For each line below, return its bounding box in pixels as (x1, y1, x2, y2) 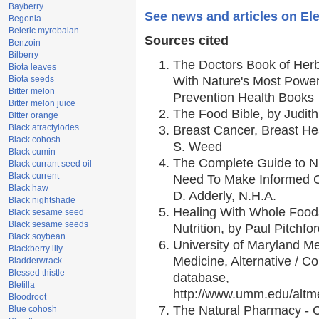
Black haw (9, 183, 48, 193)
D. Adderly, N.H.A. (173, 189, 276, 204)
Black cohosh (9, 135, 61, 145)
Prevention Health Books (173, 90, 314, 105)
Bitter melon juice (9, 98, 75, 108)
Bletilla (9, 280, 35, 290)
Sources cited (145, 33, 229, 48)
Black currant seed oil (9, 159, 92, 169)
